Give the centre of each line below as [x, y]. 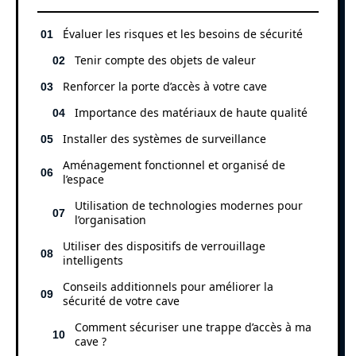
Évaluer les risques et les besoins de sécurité [183, 33]
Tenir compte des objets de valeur [165, 60]
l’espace [83, 179]
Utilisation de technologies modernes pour [189, 205]
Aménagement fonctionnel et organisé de [174, 164]
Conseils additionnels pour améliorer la [168, 286]
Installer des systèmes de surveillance [164, 138]
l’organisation [110, 219]
